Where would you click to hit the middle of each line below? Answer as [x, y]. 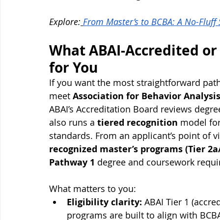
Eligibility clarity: [104, 202]
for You [73, 68]
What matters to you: [93, 189]
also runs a [73, 123]
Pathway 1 [72, 163]
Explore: [65, 22]
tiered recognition [137, 123]
